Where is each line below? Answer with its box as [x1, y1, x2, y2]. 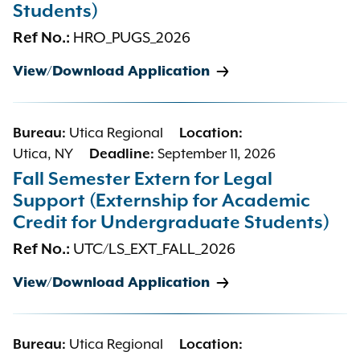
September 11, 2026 [157, 146, 276, 162]
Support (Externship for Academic [13, 190, 310, 212]
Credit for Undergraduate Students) [13, 212, 329, 234]
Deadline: [89, 146, 157, 162]
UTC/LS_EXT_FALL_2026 [73, 240, 235, 259]
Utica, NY [13, 146, 73, 162]
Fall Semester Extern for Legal [13, 169, 272, 190]
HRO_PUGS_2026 [73, 29, 190, 47]
